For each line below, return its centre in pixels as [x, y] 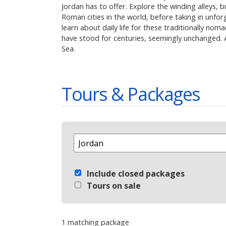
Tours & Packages [131, 94]
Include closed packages [136, 174]
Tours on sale [114, 186]
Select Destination [104, 139]
